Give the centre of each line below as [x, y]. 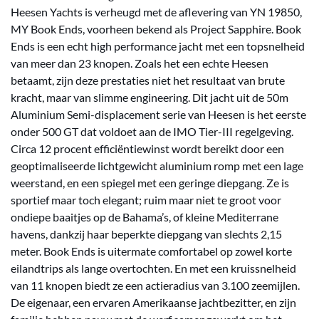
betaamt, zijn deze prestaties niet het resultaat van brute [148, 80]
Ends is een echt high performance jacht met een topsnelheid [158, 46]
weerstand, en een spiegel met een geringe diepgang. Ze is [150, 183]
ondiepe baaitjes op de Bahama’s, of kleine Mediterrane [145, 217]
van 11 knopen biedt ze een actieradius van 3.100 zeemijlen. [155, 285]
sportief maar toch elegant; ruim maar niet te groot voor [146, 200]
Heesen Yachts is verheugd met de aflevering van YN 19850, [156, 12]
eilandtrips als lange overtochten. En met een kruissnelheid [153, 268]
